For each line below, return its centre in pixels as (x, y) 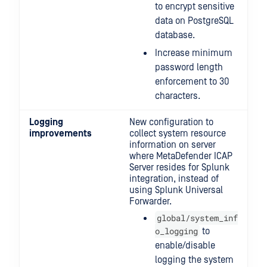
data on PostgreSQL (194, 21)
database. (175, 35)
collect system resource (178, 133)
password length (189, 67)
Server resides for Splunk (179, 167)
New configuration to (171, 122)
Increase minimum (194, 53)
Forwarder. (150, 201)
